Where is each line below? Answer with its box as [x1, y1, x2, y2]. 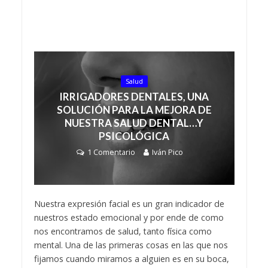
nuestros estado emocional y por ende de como [33, 212, 224, 224]
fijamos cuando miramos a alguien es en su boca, [33, 253, 229, 265]
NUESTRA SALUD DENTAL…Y [65, 116, 203, 129]
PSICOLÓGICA [99, 129, 169, 142]
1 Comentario [87, 147, 135, 157]
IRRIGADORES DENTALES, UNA [59, 90, 209, 103]
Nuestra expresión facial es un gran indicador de [33, 198, 224, 210]
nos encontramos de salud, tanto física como [33, 226, 212, 237]
